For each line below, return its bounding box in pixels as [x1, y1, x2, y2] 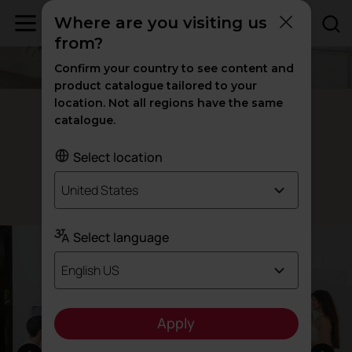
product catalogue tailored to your [53, 79, 257, 93]
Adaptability [133, 142, 219, 167]
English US [60, 262, 119, 279]
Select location [72, 148, 163, 166]
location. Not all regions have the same [53, 96, 283, 110]
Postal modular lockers [95, 108, 257, 130]
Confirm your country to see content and [53, 61, 294, 75]
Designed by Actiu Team [116, 191, 236, 207]
